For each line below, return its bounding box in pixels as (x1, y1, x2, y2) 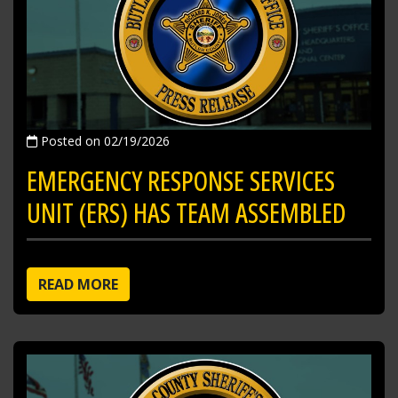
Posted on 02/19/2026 (37, 132, 170, 150)
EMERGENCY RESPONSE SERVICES (27, 163, 335, 200)
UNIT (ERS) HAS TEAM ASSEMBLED (27, 195, 346, 232)
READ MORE (38, 275, 118, 295)
